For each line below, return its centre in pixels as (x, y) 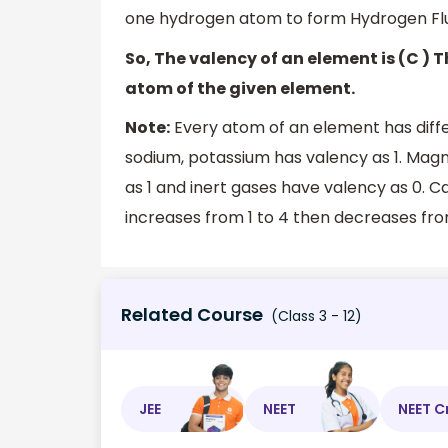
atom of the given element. (240, 88)
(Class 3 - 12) (314, 316)
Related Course (192, 314)
